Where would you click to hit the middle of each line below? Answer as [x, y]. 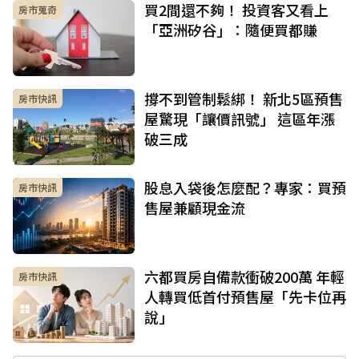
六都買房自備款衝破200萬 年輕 [244, 277]
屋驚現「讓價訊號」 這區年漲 [240, 119]
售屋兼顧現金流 [195, 208]
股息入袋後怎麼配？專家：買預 [245, 188]
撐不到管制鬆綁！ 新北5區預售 [244, 99]
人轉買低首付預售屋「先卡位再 [245, 297]
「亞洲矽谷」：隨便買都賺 [231, 30]
